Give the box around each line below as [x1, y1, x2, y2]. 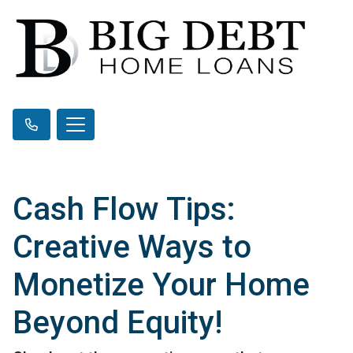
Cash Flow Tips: [13, 190, 236, 228]
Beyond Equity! [13, 303, 222, 341]
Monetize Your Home [13, 266, 310, 303]
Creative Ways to [13, 228, 251, 266]
